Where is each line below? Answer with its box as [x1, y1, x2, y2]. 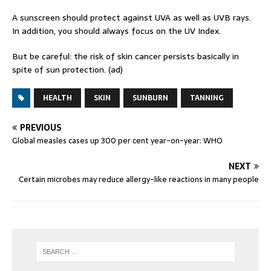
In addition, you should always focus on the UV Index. [12, 24, 221, 38]
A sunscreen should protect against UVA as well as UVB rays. [12, 11, 251, 25]
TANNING [190, 92, 224, 105]
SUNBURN [132, 92, 168, 105]
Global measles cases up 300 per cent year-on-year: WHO [12, 134, 223, 148]
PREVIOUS [20, 121, 62, 135]
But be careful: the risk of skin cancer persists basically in [12, 50, 239, 64]
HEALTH [43, 92, 72, 105]
